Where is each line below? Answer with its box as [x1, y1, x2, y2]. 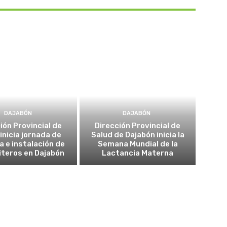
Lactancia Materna [102, 148, 174, 158]
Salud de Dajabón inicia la [91, 130, 184, 139]
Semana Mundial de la [97, 139, 178, 148]
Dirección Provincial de [95, 121, 181, 130]
